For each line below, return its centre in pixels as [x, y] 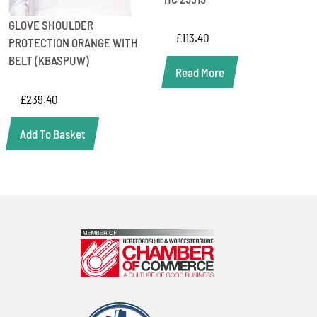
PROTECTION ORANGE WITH [74, 42]
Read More [200, 72]
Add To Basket [53, 134]
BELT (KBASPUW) [49, 60]
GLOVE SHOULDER [51, 25]
